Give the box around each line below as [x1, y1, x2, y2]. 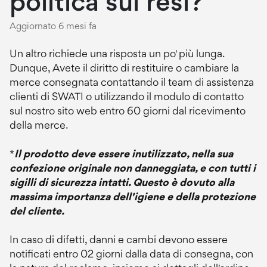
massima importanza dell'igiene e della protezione [10, 190, 256, 203]
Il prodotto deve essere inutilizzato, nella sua [14, 147, 233, 160]
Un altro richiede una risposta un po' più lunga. [10, 47, 224, 60]
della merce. [10, 119, 68, 131]
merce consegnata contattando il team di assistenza [10, 76, 254, 88]
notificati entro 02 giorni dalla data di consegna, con [10, 247, 253, 260]
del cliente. [10, 204, 66, 217]
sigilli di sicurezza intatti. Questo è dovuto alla [10, 176, 234, 188]
